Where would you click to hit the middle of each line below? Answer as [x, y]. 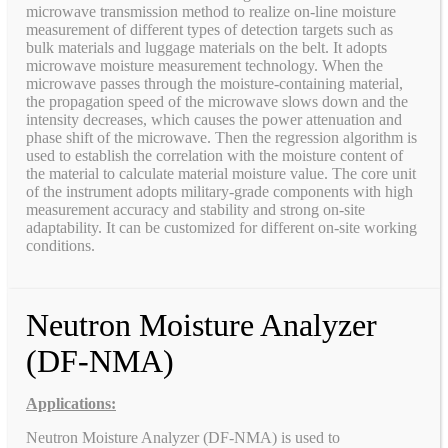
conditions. [60, 245]
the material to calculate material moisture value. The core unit [221, 173]
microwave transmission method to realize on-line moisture [211, 11]
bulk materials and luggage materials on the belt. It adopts [206, 47]
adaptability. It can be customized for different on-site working [221, 227]
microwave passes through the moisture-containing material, [214, 83]
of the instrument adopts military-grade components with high [219, 191]
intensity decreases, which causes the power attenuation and [214, 119]
